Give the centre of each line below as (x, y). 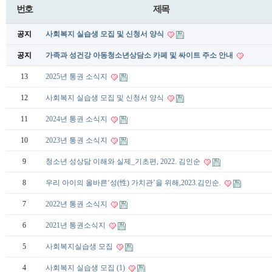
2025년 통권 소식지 (77, 76)
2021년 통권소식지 (76, 225)
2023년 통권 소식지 (77, 140)
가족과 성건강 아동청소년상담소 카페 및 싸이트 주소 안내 (140, 55)
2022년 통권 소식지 (77, 204)
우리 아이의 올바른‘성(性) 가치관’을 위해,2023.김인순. (134, 183)
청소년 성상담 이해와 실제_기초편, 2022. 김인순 (124, 161)
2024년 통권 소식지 (77, 119)
